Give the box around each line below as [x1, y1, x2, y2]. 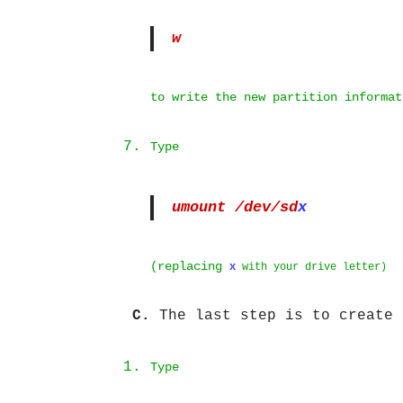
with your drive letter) [236, 261, 387, 273]
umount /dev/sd [172, 199, 298, 216]
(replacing [150, 260, 229, 273]
